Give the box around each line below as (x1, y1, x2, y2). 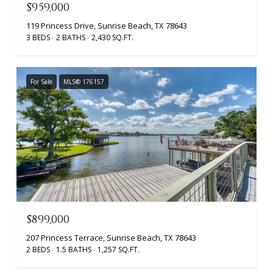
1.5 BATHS (56, 244, 91, 255)
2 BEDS (26, 244, 50, 255)
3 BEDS (26, 32, 50, 43)
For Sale (30, 77, 52, 86)
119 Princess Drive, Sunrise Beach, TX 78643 (26, 19, 187, 31)
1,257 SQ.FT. (97, 244, 140, 255)
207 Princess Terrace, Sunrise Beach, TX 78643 (26, 232, 196, 244)
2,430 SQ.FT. (91, 32, 133, 43)
